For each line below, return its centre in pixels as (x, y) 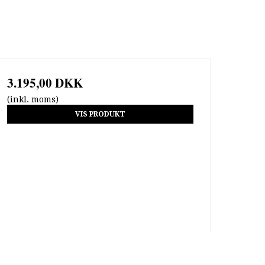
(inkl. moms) (33, 99)
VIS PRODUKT (100, 114)
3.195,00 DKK (45, 83)
